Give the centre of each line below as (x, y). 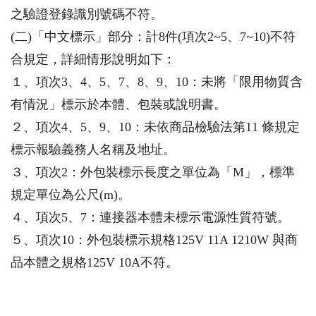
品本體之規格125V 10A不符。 (95, 263)
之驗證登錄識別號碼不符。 (87, 14)
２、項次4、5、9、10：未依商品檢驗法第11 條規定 (155, 127)
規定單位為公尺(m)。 (71, 195)
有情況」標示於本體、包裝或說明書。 (119, 105)
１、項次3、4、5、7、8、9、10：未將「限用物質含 (157, 82)
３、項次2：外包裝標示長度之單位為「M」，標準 (153, 172)
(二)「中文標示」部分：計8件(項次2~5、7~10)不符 (153, 37)
